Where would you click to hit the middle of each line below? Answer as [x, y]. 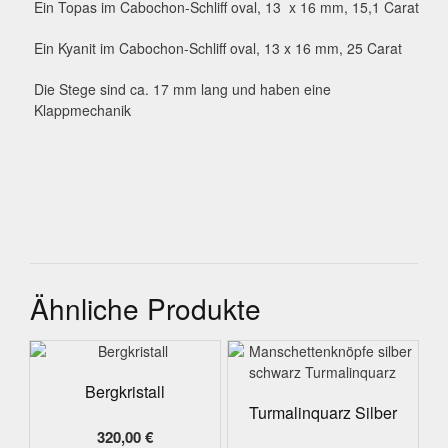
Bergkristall [125, 391]
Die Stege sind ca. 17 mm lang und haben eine [182, 89]
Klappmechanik [82, 110]
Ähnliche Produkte [145, 308]
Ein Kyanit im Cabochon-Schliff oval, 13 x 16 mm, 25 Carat [217, 48]
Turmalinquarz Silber [322, 412]
